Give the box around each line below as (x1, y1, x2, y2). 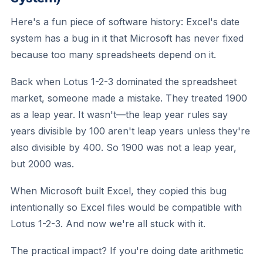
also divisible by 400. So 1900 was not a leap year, (11, 141, 237, 153)
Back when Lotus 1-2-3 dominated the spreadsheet (11, 76, 237, 87)
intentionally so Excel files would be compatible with (11, 201, 242, 213)
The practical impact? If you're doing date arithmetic (11, 245, 244, 257)
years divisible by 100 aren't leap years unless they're (11, 125, 250, 137)
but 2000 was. (11, 158, 74, 170)
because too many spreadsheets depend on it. (11, 49, 216, 60)
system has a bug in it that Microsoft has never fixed (11, 32, 244, 44)
